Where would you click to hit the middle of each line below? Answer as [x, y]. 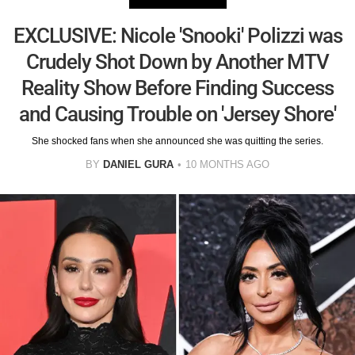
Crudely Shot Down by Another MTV [177, 61]
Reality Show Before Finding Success [177, 88]
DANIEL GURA [138, 164]
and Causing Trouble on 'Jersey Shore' [177, 114]
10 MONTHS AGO [227, 164]
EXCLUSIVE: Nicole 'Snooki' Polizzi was [177, 35]
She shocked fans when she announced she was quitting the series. [177, 141]
